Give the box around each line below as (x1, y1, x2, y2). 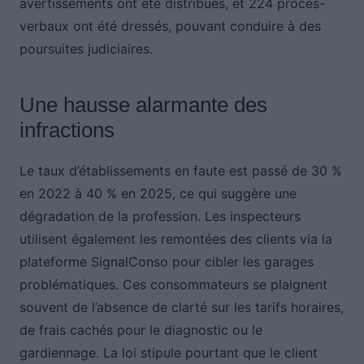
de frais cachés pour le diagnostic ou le (19, 322, 262, 339)
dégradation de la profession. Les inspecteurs (19, 208, 301, 225)
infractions (19, 118, 115, 143)
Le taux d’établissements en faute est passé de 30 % (19, 162, 342, 180)
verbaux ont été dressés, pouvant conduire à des (19, 18, 321, 35)
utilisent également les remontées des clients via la (19, 231, 332, 248)
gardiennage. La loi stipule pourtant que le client (19, 344, 318, 362)
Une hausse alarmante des (19, 93, 267, 118)
